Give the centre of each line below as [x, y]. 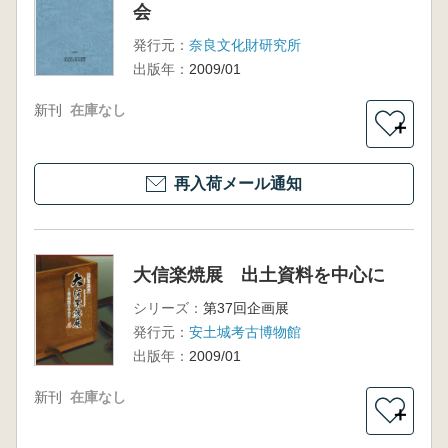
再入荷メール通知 [238, 184]
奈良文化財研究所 [244, 45]
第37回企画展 [245, 308]
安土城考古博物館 [244, 332]
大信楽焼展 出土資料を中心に [258, 275]
